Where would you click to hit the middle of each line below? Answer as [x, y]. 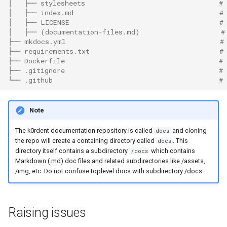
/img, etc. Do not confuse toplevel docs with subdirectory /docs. [109, 171]
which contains [172, 151]
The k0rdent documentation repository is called [84, 131]
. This [180, 141]
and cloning [188, 131]
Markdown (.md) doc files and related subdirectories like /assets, [110, 161]
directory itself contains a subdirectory [72, 151]
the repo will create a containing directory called [85, 141]
